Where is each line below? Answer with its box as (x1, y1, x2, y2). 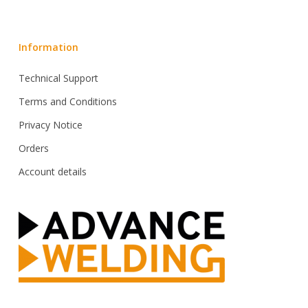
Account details (18, 165, 87, 179)
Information (18, 41, 78, 54)
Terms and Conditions (18, 95, 117, 109)
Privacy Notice (18, 118, 82, 132)
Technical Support (18, 71, 98, 85)
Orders (18, 142, 49, 155)
